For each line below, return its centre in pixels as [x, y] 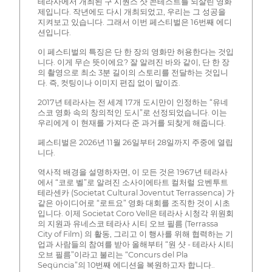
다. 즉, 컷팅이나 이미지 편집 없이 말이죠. [109, 83]
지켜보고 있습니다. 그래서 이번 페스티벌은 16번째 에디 [134, 22]
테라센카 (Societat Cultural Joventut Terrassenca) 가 [136, 193]
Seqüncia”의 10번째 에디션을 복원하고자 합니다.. [126, 265]
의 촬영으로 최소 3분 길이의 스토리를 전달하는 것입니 [133, 73]
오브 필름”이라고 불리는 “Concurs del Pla [113, 255]
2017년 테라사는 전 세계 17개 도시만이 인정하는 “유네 [133, 103]
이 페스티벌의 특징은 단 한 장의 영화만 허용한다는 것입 [135, 52]
